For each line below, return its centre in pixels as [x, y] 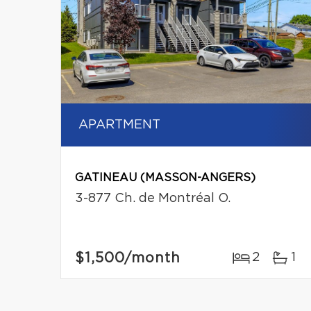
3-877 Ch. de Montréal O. [153, 199]
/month [152, 259]
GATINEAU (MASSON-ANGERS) [165, 178]
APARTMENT [119, 125]
